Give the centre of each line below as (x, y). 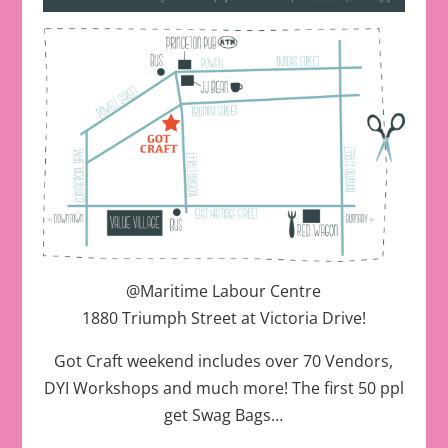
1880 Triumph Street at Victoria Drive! (223, 318)
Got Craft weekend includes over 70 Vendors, (224, 361)
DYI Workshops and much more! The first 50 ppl (223, 388)
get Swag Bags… (224, 415)
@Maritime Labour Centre (224, 291)
